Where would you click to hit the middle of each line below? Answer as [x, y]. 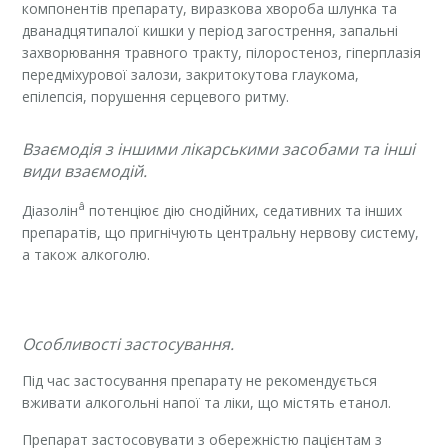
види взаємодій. [85, 171]
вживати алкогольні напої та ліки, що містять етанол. [207, 402]
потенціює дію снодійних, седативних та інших [244, 210]
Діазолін [50, 210]
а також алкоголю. [86, 254]
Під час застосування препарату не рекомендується [200, 380]
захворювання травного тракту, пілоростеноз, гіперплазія [222, 53]
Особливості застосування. [128, 343]
